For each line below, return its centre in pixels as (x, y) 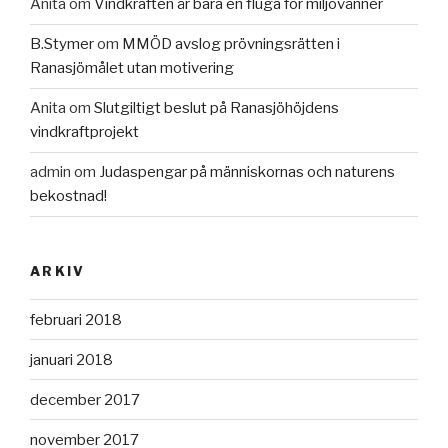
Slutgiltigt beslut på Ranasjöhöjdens (216, 108)
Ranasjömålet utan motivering (132, 68)
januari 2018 (71, 359)
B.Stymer (62, 44)
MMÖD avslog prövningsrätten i (231, 44)
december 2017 (85, 399)
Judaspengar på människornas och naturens (247, 172)
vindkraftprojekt (84, 132)
